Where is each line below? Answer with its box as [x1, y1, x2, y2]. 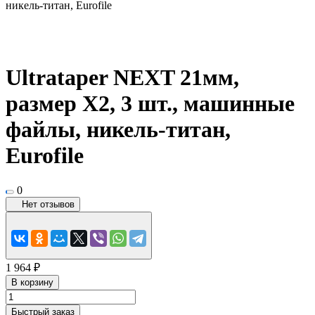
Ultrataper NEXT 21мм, [6, 65, 239, 91]
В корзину [11, 276, 53, 288]
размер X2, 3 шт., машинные [6, 91, 295, 117]
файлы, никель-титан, [6, 117, 231, 143]
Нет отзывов [22, 198, 75, 210]
